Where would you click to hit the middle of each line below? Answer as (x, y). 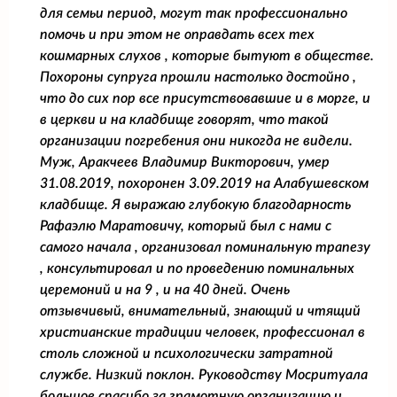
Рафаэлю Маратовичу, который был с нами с (186, 226)
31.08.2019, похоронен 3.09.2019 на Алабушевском (204, 183)
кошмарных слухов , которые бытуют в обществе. (207, 55)
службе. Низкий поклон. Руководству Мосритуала (204, 374)
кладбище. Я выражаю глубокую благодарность (195, 204)
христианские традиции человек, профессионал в (202, 332)
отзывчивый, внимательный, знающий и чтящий (200, 311)
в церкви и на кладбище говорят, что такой (184, 119)
